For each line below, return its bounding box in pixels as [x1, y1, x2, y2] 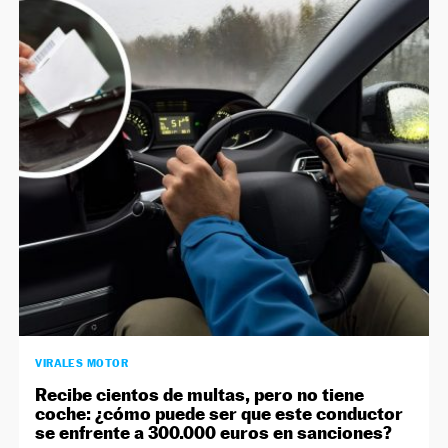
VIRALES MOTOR [35, 356, 129, 371]
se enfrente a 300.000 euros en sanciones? [35, 422, 393, 444]
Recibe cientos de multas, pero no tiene [35, 384, 365, 406]
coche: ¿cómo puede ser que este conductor [35, 403, 404, 425]
